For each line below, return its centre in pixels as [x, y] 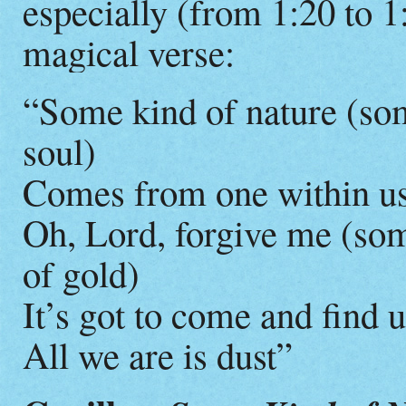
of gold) [81, 272]
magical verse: [129, 51]
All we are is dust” [158, 354]
